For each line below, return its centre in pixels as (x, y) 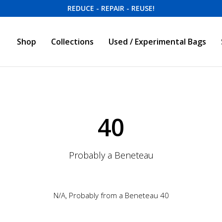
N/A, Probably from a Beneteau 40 (111, 195)
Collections (73, 42)
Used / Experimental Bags (158, 42)
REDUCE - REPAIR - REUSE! (111, 8)
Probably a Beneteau (111, 155)
